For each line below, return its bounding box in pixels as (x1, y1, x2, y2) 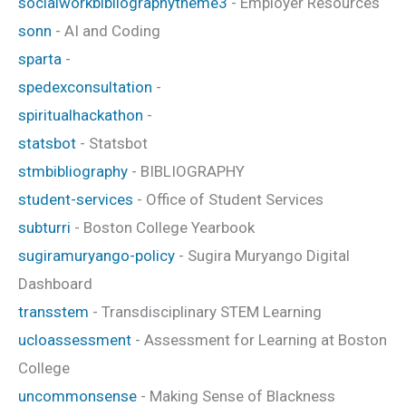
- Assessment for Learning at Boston (131, 330, 387, 349)
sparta (18, 49, 62, 68)
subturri (18, 217, 71, 237)
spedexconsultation (18, 77, 152, 96)
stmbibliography (18, 161, 128, 180)
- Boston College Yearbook (71, 217, 255, 237)
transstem (18, 302, 89, 321)
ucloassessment (18, 330, 131, 349)
